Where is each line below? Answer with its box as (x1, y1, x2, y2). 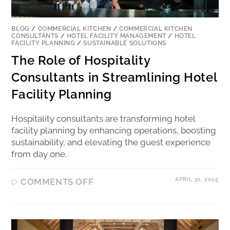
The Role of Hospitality (11, 53, 150, 68)
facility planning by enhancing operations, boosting (11, 125, 217, 136)
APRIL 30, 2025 (175, 176, 219, 183)
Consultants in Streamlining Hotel (11, 70, 217, 85)
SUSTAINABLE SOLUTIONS (83, 40, 167, 47)
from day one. (11, 149, 67, 160)
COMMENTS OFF (21, 177, 94, 187)
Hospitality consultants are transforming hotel (11, 113, 196, 124)
